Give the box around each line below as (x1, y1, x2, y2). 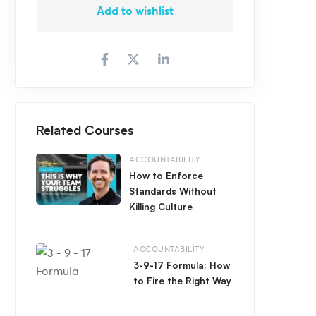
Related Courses (36, 122, 134, 138)
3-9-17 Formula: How (133, 260, 231, 271)
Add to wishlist (96, 4, 174, 18)
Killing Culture (129, 201, 193, 212)
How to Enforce (129, 170, 203, 181)
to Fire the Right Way (133, 275, 231, 286)
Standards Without (129, 186, 217, 197)
